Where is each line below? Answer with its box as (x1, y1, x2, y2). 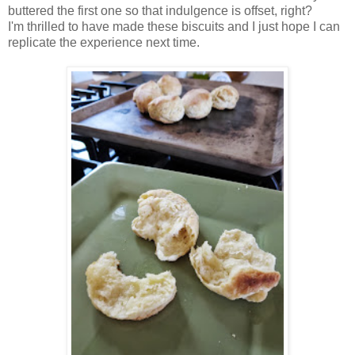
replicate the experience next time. (8, 35, 200, 49)
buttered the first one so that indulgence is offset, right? (8, 3, 319, 17)
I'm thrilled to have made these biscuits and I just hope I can (8, 19, 340, 33)
